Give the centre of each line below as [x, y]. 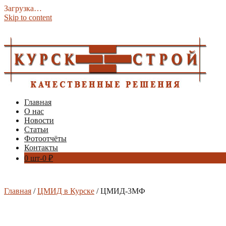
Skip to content [28, 17]
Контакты [41, 148]
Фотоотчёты [45, 138]
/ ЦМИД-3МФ [120, 191]
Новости [39, 120]
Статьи [36, 129]
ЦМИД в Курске [66, 191]
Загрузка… [23, 8]
